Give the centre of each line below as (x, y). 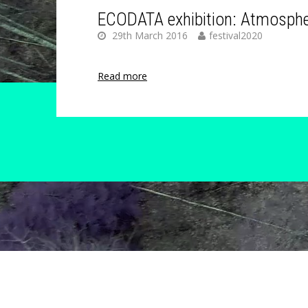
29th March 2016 (148, 35)
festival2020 (236, 35)
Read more (122, 76)
